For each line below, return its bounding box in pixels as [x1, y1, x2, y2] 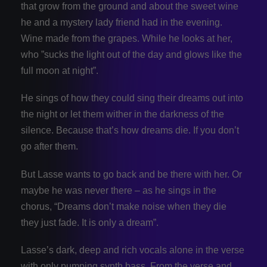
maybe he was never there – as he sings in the [21, 185, 216, 195]
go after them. [21, 141, 78, 152]
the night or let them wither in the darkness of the [21, 109, 224, 120]
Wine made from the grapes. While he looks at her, [21, 33, 232, 44]
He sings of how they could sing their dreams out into [21, 93, 243, 104]
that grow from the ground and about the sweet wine [21, 1, 238, 12]
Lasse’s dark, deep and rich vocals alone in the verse [21, 244, 244, 255]
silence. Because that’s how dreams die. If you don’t [21, 125, 239, 136]
